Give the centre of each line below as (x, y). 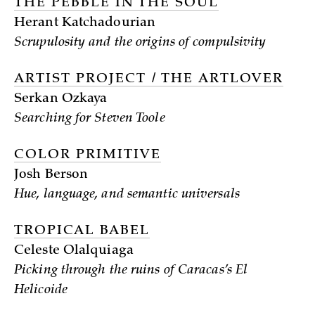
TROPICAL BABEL (82, 231)
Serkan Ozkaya (61, 99)
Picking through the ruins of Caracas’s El (131, 271)
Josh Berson (51, 175)
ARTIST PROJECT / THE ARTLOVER (149, 79)
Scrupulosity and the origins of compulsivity (140, 43)
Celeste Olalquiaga (74, 251)
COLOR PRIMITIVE (88, 155)
